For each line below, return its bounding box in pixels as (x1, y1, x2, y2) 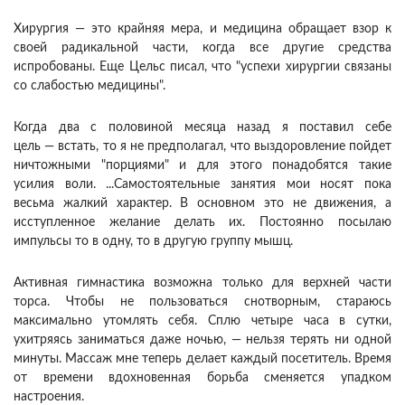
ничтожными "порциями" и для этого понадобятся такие (14, 159, 391, 173)
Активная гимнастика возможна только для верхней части (14, 277, 391, 290)
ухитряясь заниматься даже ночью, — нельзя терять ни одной (14, 334, 391, 347)
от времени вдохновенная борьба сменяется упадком (14, 372, 391, 385)
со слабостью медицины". (14, 80, 165, 93)
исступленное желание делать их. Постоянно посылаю (14, 216, 391, 230)
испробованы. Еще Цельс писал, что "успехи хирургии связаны (14, 61, 391, 74)
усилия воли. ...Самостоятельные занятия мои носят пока (14, 178, 391, 192)
